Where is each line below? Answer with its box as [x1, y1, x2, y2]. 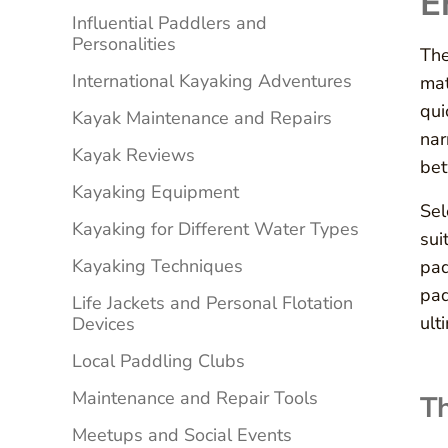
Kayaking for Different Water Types [72, 217, 359, 242]
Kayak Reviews [72, 143, 195, 168]
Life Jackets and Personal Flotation [72, 291, 353, 316]
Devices [72, 312, 135, 337]
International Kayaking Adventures [72, 69, 352, 94]
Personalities [72, 32, 176, 57]
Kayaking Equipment [72, 180, 239, 205]
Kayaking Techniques [72, 254, 243, 279]
